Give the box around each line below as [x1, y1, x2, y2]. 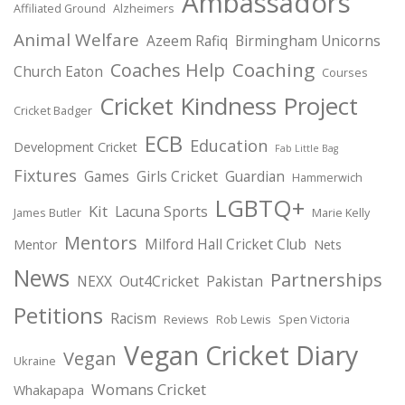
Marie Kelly [312, 205, 370, 221]
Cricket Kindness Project [99, 89, 358, 123]
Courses [322, 65, 368, 81]
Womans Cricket [91, 379, 206, 400]
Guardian [225, 166, 285, 187]
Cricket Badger [14, 103, 92, 119]
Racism [110, 308, 156, 329]
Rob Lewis [216, 312, 271, 328]
